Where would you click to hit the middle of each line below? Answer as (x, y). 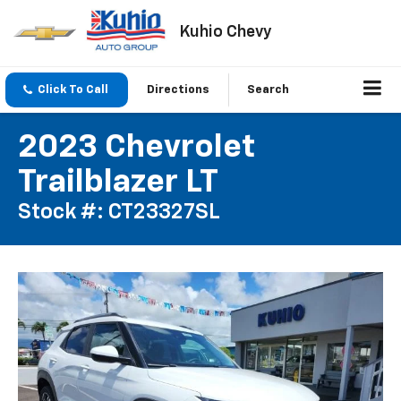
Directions (178, 90)
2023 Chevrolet (137, 148)
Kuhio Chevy (225, 32)
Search (268, 90)
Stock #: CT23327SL (119, 213)
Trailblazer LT (118, 183)
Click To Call (73, 90)
